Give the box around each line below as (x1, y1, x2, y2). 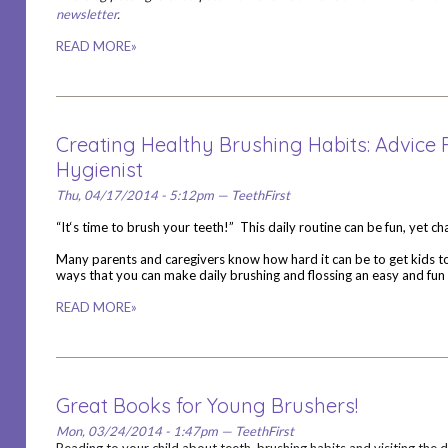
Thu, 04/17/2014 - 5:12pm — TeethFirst (55, 187, 290, 203)
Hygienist (55, 157, 143, 182)
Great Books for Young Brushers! (55, 393, 358, 418)
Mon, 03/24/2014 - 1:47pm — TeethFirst (55, 423, 294, 439)
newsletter (55, 6, 117, 22)
